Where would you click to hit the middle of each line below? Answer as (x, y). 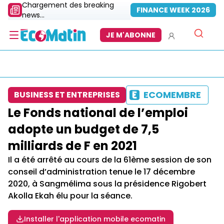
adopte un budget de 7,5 (83, 129)
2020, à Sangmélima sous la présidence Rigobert (107, 184)
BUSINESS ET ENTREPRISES (67, 95)
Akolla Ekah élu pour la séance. (70, 196)
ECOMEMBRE (172, 95)
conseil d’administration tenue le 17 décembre (101, 172)
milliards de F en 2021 (72, 146)
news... (33, 15)
